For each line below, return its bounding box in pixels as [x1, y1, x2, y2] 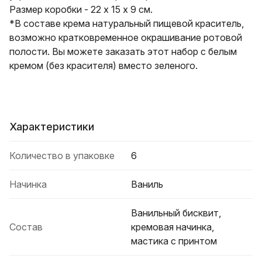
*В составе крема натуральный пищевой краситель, [9, 18, 244, 29]
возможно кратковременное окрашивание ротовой [9, 32, 242, 43]
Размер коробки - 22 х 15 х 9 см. [9, 4, 153, 15]
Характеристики [9, 120, 94, 133]
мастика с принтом [131, 235, 217, 247]
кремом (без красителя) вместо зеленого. [9, 60, 198, 71]
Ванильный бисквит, [131, 207, 221, 219]
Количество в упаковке [9, 150, 115, 161]
